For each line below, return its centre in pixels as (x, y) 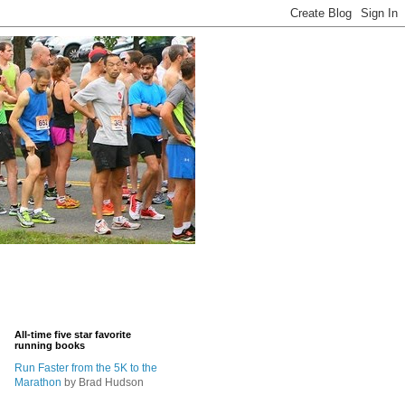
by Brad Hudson (103, 382)
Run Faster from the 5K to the (86, 368)
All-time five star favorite (73, 334)
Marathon (38, 382)
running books (50, 345)
